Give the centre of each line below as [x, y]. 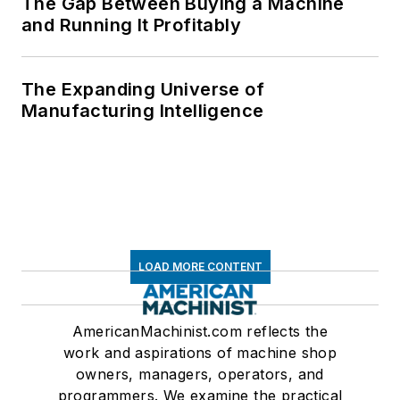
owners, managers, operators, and [200, 375]
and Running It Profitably [131, 25]
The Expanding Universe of [143, 90]
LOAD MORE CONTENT [200, 267]
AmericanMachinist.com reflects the [200, 332]
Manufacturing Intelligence [143, 111]
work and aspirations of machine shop [200, 353]
